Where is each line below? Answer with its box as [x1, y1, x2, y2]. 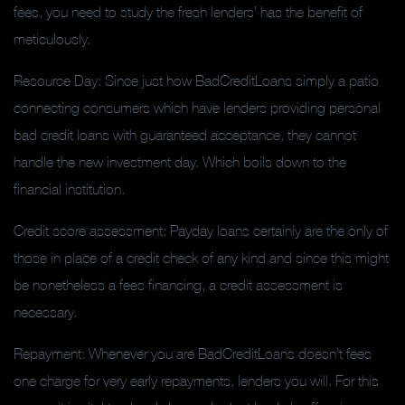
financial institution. [14, 181, 125, 197]
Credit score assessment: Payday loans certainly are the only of [14, 222, 388, 239]
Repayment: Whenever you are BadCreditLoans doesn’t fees [14, 345, 372, 362]
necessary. [14, 304, 77, 320]
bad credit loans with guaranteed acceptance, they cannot [14, 127, 356, 143]
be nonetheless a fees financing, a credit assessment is [14, 277, 343, 293]
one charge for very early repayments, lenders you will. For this [14, 372, 379, 389]
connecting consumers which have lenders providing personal [14, 99, 381, 116]
